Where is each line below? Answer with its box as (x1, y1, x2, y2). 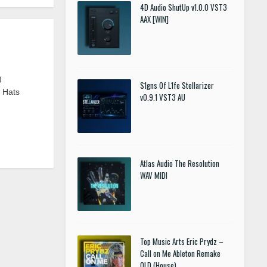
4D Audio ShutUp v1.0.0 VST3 (140, 1, 227, 13)
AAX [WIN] (140, 13, 169, 25)
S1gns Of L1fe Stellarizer (140, 79, 214, 91)
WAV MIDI (140, 169, 167, 181)
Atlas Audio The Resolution (140, 157, 219, 169)
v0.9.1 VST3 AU (140, 91, 185, 103)
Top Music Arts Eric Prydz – (140, 235, 223, 247)
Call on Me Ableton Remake (140, 247, 221, 259)
